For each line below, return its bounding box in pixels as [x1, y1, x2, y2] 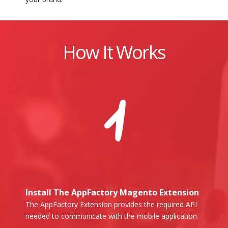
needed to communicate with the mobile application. [25, 211, 198, 221]
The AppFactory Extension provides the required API [25, 199, 197, 209]
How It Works [63, 39, 165, 65]
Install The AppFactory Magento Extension [25, 186, 199, 198]
